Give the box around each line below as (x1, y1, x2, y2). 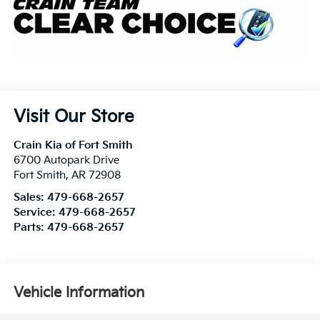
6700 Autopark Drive (13, 154, 119, 167)
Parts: (13, 221, 47, 234)
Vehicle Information (13, 284, 144, 301)
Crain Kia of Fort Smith (13, 139, 133, 152)
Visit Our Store (13, 106, 134, 128)
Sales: (13, 191, 47, 204)
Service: (13, 206, 59, 219)
